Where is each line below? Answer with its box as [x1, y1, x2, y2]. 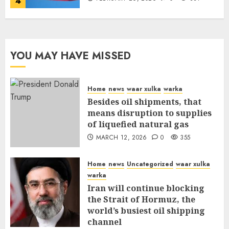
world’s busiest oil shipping [87, 204, 205, 216]
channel [87, 216, 122, 227]
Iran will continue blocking [87, 182, 204, 194]
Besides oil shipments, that [87, 96, 201, 107]
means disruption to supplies [87, 107, 212, 119]
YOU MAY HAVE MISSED [10, 48, 131, 63]
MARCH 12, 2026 [96, 132, 147, 142]
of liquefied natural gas [87, 118, 189, 130]
